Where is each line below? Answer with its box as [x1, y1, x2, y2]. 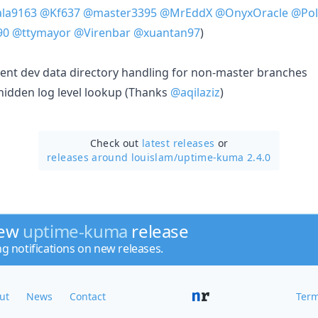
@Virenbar [74, 24, 131, 40]
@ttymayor [12, 24, 71, 40]
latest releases [142, 136, 215, 150]
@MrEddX [160, 4, 212, 21]
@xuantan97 [133, 24, 200, 40]
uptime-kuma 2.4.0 [177, 150, 271, 164]
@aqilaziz [170, 84, 220, 100]
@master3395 [83, 4, 157, 21]
